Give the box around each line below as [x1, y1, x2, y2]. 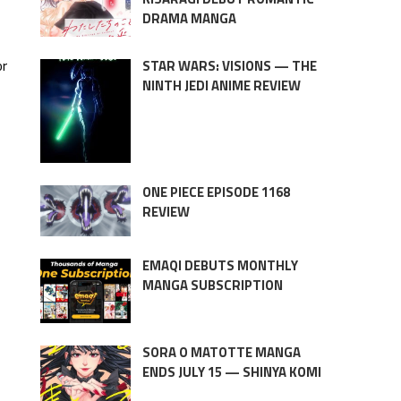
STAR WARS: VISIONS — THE [141, 55, 317, 76]
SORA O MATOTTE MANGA [141, 341, 301, 363]
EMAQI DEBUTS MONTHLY [141, 254, 298, 276]
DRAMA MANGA [141, 7, 236, 29]
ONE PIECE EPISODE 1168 [141, 181, 290, 202]
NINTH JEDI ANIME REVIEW [141, 74, 301, 96]
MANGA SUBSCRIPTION [141, 274, 283, 295]
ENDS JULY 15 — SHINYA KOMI [141, 361, 321, 382]
